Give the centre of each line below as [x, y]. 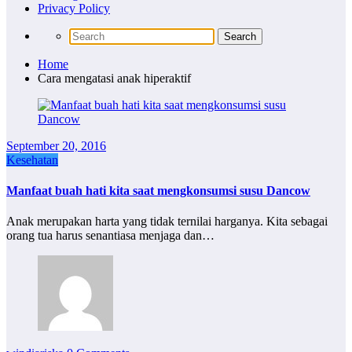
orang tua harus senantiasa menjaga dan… [110, 236]
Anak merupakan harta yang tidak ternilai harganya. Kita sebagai [167, 222]
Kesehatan [32, 159]
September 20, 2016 [56, 145]
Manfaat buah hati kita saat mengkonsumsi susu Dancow [158, 190]
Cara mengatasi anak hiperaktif [114, 78]
